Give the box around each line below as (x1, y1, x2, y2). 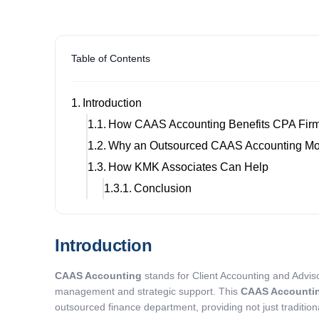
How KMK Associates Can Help (108, 161, 272, 173)
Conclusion (134, 182, 195, 194)
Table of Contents (71, 53, 150, 65)
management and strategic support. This (55, 285, 241, 297)
